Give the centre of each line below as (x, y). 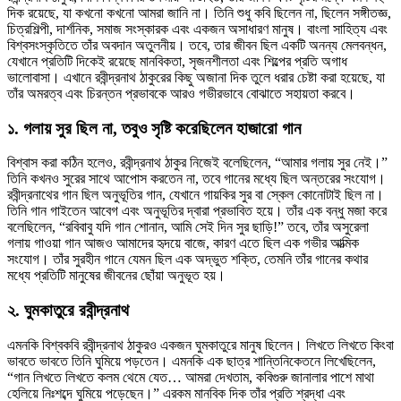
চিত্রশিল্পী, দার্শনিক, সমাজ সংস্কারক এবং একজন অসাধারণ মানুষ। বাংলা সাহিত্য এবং (197, 29)
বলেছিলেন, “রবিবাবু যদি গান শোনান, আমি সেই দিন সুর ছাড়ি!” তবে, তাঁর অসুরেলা (188, 227)
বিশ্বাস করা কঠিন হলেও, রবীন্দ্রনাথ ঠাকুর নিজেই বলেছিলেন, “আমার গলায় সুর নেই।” (197, 163)
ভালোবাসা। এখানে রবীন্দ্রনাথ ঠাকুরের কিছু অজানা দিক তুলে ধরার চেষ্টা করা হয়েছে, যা (196, 77)
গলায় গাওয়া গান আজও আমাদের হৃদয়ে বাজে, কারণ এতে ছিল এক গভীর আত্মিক (183, 243)
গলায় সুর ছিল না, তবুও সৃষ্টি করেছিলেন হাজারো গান (162, 128)
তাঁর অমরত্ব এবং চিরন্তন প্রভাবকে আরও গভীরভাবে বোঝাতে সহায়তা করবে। (181, 93)
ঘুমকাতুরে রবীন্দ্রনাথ (77, 311)
